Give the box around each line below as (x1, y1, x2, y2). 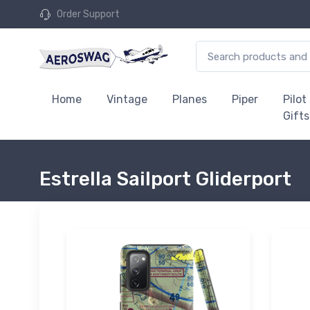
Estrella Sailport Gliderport (39, 167, 291, 190)
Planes (172, 93, 207, 106)
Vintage (107, 93, 147, 106)
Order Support (57, 8, 120, 20)
